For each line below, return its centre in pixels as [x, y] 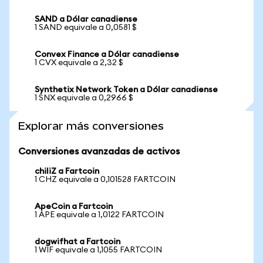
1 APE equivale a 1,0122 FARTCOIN [99, 215]
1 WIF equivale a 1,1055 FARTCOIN [98, 250]
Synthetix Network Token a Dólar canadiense [126, 90]
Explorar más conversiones [91, 126]
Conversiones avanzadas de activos [99, 151]
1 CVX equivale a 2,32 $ [79, 63]
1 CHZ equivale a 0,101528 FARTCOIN [105, 180]
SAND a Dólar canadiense [86, 19]
